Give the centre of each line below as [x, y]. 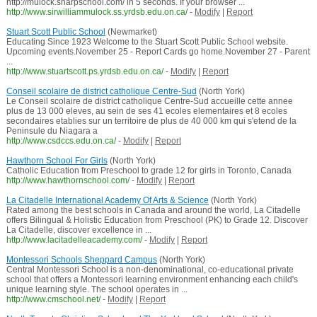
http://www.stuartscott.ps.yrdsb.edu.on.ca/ [85, 72]
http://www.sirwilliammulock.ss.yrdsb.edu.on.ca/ [97, 12]
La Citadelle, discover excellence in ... [79, 230]
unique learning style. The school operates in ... [97, 290]
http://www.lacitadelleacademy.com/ [74, 240]
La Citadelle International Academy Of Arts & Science [107, 201]
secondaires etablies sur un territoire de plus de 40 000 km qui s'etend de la [151, 121]
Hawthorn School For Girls [57, 161]
